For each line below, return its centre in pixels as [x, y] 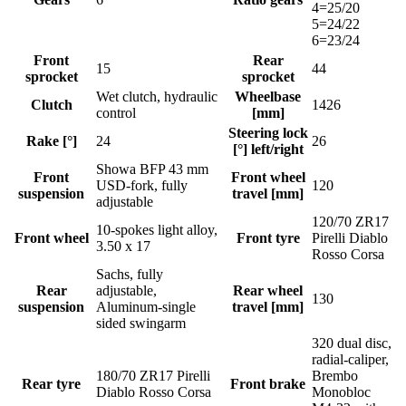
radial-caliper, [350, 360]
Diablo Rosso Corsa [154, 392]
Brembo [335, 376]
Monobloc [341, 392]
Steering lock [268, 133]
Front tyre [268, 238]
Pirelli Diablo [350, 238]
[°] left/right [268, 150]
